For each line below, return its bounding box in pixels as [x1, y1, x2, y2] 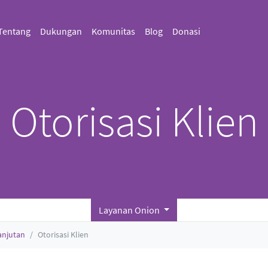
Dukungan [39, 25, 82, 37]
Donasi [172, 25, 200, 37]
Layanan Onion [98, 204, 162, 216]
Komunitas [91, 25, 135, 37]
